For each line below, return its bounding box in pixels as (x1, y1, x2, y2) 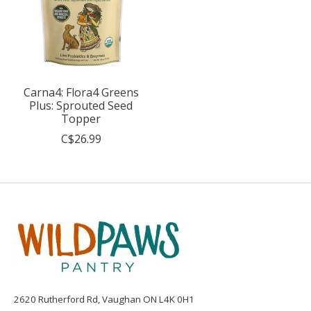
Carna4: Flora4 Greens (23, 85, 139, 101)
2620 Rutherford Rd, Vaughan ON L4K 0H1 (14, 293, 194, 306)
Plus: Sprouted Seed (29, 98, 133, 114)
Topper (61, 111, 101, 127)
